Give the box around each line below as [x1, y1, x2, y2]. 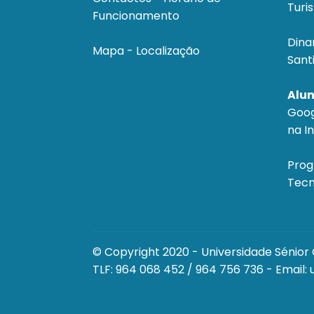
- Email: [264, 261, 310, 278]
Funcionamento [93, 8, 179, 25]
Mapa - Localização [93, 43, 200, 60]
